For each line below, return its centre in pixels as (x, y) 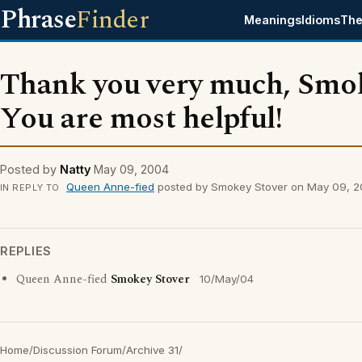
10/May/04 (227, 279)
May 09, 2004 (131, 169)
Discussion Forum (78, 350)
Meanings (273, 20)
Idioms (321, 20)
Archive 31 (152, 350)
